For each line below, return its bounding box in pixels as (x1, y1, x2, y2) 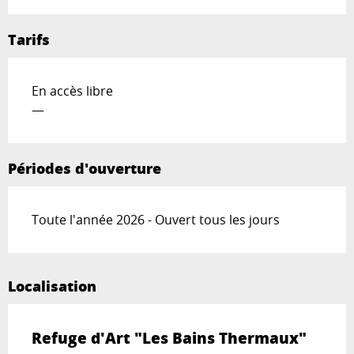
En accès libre (32, 82, 113, 100)
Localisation (8, 276, 96, 297)
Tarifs (8, 29, 50, 51)
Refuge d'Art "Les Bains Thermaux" (32, 327, 307, 349)
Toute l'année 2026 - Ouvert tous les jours (32, 211, 280, 229)
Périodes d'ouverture (8, 158, 161, 179)
